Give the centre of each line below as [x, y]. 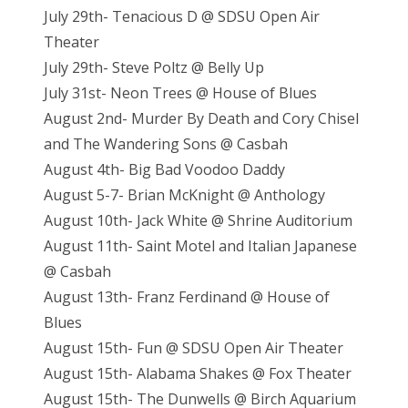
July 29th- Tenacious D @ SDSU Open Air [182, 16]
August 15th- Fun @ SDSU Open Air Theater [194, 347]
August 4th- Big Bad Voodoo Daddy [164, 169]
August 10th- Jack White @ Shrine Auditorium [198, 220]
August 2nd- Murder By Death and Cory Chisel [201, 118]
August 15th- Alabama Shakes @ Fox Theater [198, 373]
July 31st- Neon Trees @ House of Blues [180, 92]
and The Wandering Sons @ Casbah [166, 143]
